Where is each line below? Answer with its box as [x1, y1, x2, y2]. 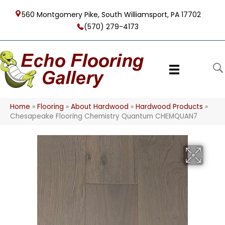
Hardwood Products [136, 102, 203, 111]
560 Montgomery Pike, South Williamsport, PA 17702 [21, 10, 201, 20]
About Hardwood [71, 102, 129, 111]
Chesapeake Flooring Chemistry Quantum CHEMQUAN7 [10, 111, 197, 121]
